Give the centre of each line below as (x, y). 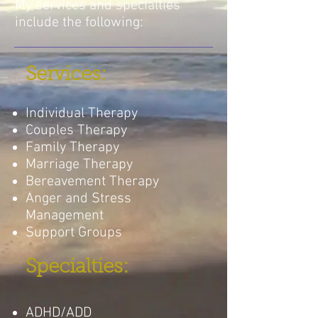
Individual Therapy (82, 114)
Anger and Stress (78, 199)
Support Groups (74, 233)
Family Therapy (72, 148)
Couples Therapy (76, 131)
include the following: (79, 23)
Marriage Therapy (79, 165)
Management (65, 216)
